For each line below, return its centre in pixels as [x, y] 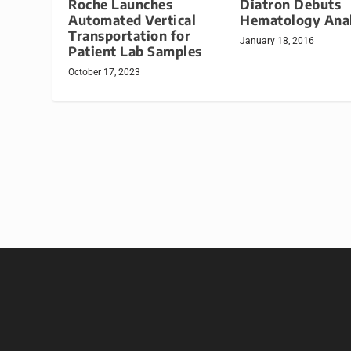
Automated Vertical [132, 20]
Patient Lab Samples [135, 52]
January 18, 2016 [277, 41]
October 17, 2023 [105, 72]
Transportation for [130, 36]
